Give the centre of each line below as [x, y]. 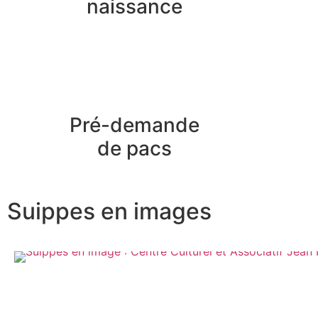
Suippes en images [109, 211]
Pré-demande [135, 125]
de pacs [135, 148]
